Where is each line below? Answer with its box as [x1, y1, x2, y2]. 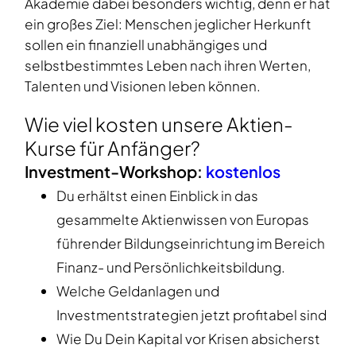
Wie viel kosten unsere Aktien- [25, 112, 293, 137]
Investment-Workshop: [25, 161, 206, 182]
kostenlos [206, 161, 281, 182]
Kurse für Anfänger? [25, 136, 200, 161]
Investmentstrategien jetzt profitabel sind [56, 306, 327, 324]
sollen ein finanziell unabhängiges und [25, 36, 267, 54]
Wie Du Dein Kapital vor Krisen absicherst [56, 330, 320, 348]
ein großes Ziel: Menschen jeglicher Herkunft [25, 15, 311, 33]
